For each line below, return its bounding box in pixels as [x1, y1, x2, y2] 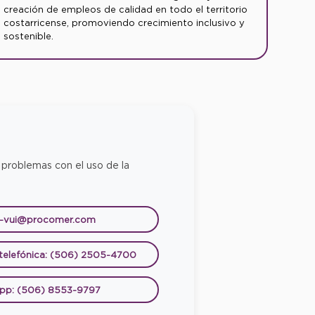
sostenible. [3, 30, 53, 41]
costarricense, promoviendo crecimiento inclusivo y [3, 17, 245, 28]
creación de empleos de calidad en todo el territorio [3, 4, 247, 15]
